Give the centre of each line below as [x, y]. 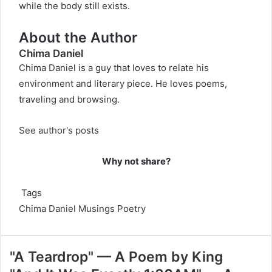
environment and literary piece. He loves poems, [123, 83]
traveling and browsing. [69, 99]
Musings [97, 209]
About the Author [78, 38]
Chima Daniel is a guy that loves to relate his [114, 68]
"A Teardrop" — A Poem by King [116, 257]
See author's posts [59, 130]
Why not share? [136, 161]
